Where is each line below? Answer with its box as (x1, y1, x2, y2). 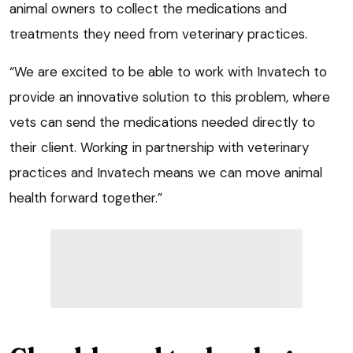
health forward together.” (9, 188, 162, 206)
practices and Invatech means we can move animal (9, 163, 322, 181)
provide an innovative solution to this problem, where (9, 87, 330, 106)
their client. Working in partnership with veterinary (9, 138, 309, 156)
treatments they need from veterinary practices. (9, 24, 307, 43)
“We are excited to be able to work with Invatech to (9, 62, 327, 80)
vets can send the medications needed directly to (9, 113, 315, 131)
